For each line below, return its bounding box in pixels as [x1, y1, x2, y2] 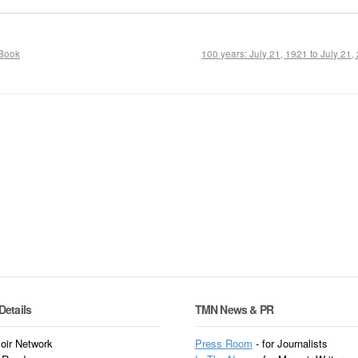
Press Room [194, 336, 253, 352]
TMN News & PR [194, 300, 274, 317]
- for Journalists [252, 336, 328, 352]
